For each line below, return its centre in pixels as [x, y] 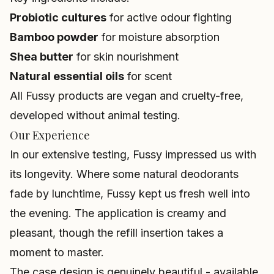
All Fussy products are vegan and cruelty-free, [127, 96]
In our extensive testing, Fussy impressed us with [133, 154]
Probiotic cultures [58, 17]
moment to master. [57, 252]
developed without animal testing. [95, 115]
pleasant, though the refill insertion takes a [117, 233]
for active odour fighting [169, 17]
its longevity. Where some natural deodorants [124, 174]
